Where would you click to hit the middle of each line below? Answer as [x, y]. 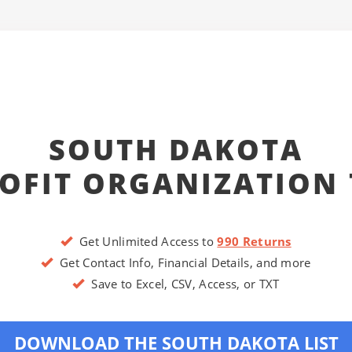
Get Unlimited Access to [145, 242]
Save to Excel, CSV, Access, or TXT [182, 284]
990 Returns [254, 242]
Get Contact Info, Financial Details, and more [182, 263]
